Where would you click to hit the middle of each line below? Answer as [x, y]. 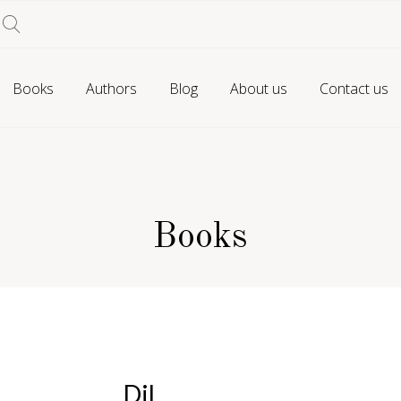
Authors [111, 89]
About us [258, 89]
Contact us [354, 89]
